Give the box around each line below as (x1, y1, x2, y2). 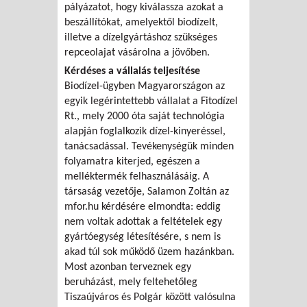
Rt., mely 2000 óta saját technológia (64, 110, 225, 122)
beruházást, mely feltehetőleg (64, 276, 197, 288)
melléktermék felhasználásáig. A (64, 171, 209, 182)
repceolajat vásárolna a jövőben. (64, 47, 210, 58)
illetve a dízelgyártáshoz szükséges (64, 32, 217, 43)
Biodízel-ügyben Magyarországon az (64, 80, 225, 92)
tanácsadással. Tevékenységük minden (64, 140, 234, 152)
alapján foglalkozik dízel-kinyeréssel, (64, 125, 225, 137)
